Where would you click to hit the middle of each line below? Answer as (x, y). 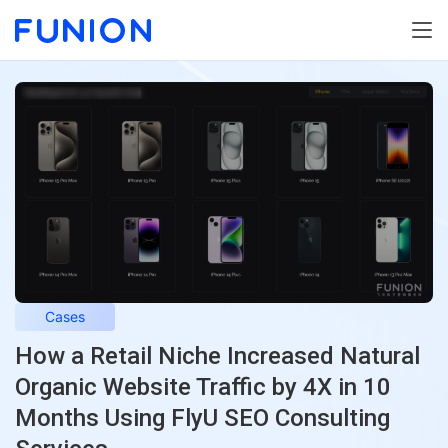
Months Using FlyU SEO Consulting (202, 418)
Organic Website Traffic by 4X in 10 (203, 387)
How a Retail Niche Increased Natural (217, 356)
